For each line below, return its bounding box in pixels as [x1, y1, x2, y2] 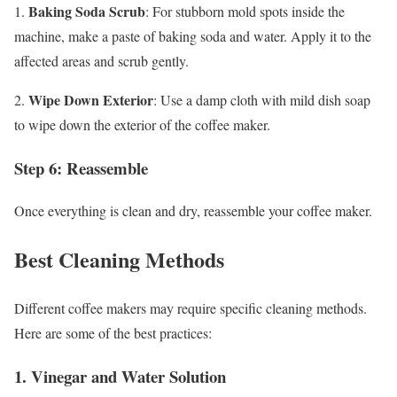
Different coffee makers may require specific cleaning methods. [14, 299, 367, 318]
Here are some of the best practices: [14, 323, 212, 343]
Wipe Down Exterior [28, 89, 153, 110]
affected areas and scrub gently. [14, 51, 189, 70]
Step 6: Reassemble [14, 155, 148, 180]
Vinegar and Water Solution [31, 363, 226, 388]
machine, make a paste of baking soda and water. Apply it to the [14, 26, 371, 45]
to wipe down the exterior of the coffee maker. [14, 114, 270, 134]
